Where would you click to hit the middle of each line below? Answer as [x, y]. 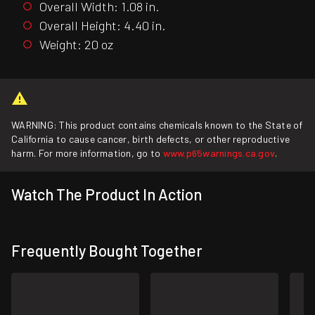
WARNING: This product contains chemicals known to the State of [157, 124]
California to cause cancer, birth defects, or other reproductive [151, 139]
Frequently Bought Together [107, 250]
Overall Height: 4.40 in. [103, 26]
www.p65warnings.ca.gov [219, 153]
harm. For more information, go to [87, 153]
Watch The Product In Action [107, 194]
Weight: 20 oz [76, 45]
